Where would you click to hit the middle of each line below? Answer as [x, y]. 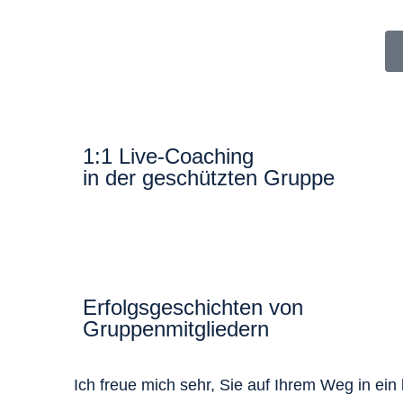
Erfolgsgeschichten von [193, 307]
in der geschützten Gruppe [209, 177]
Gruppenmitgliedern [176, 328]
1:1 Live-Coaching [168, 156]
